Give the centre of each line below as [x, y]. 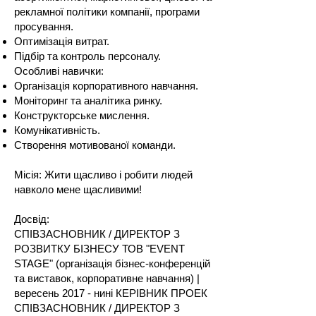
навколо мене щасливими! [78, 189]
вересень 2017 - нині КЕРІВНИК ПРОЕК [111, 293]
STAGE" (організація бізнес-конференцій [112, 263]
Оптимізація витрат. [62, 41]
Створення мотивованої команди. [95, 145]
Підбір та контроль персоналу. [87, 56]
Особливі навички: [59, 71]
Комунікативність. [57, 130]
